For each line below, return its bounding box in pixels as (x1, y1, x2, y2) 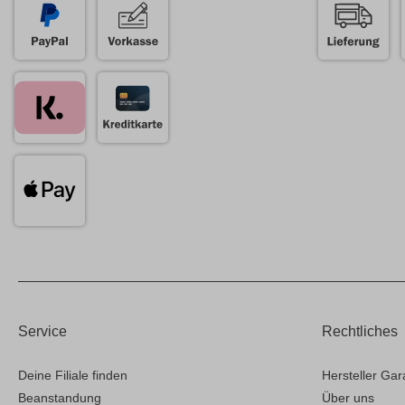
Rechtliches (322, 324, 398, 340)
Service (18, 324, 67, 340)
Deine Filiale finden (18, 368, 127, 383)
